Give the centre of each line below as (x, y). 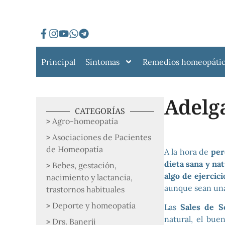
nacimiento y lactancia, (89, 177)
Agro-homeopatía (85, 121)
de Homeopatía (75, 149)
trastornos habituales (85, 189)
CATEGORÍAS (100, 111)
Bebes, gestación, (84, 165)
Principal (58, 62)
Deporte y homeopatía (94, 205)
